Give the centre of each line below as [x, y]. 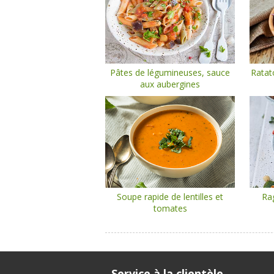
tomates [170, 208]
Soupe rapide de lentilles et [170, 197]
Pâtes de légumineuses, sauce [170, 72]
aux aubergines [170, 84]
